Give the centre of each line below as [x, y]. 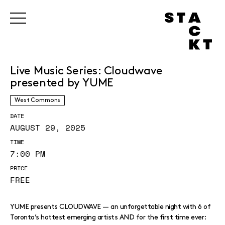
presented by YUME [62, 83]
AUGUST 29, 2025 [48, 128]
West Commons [38, 100]
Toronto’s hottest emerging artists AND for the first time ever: [108, 217]
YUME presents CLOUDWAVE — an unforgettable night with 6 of [110, 207]
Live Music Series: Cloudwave [86, 71]
